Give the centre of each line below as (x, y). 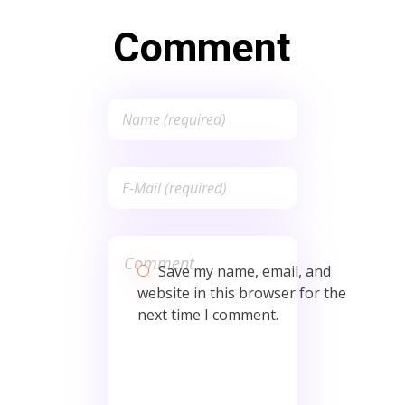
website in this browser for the (242, 292)
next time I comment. (208, 314)
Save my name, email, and (245, 271)
